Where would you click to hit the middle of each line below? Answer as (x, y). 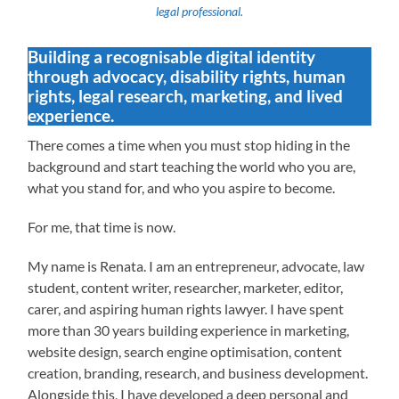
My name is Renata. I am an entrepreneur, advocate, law (196, 265)
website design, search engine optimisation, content (185, 351)
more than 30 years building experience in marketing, (189, 330)
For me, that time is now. (102, 226)
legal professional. (199, 11)
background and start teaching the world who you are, (192, 166)
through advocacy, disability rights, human (187, 76)
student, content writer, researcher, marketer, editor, (186, 287)
